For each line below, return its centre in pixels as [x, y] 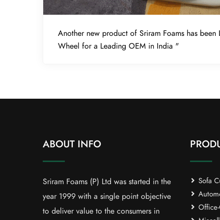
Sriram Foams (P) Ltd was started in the [107, 182]
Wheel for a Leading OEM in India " [118, 46]
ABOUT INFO [72, 144]
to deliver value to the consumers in [101, 211]
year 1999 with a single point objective [107, 197]
